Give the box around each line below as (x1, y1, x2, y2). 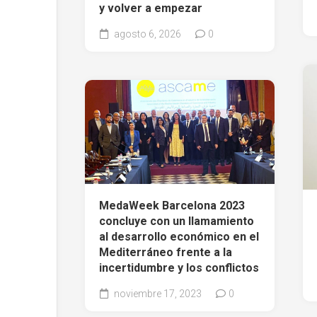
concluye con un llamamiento (99, 214, 254, 229)
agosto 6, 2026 (112, 28, 181, 40)
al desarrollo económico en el (99, 230, 259, 244)
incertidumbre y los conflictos (99, 261, 259, 275)
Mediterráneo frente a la (99, 246, 232, 260)
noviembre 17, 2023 (112, 288, 202, 300)
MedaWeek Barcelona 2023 (99, 199, 245, 213)
